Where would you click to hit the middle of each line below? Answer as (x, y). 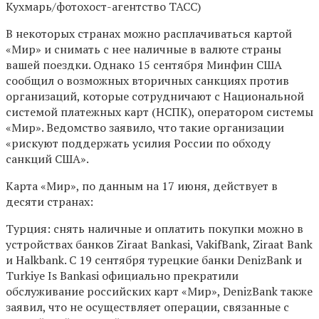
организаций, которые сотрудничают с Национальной (155, 96)
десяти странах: (49, 201)
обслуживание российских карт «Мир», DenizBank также (159, 291)
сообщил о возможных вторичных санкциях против (147, 80)
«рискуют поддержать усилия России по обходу (138, 143)
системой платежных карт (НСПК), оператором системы (159, 111)
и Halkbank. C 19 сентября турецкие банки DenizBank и (154, 260)
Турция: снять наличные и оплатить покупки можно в (155, 228)
